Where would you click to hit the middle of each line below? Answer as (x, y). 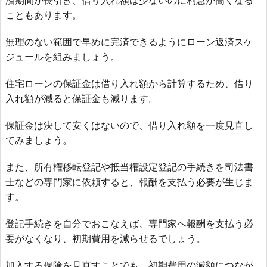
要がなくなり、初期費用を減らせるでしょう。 (105, 238)
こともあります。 (44, 15)
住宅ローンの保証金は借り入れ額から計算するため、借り (129, 83)
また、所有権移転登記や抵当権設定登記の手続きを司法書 (129, 167)
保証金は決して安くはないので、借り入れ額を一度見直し (129, 125)
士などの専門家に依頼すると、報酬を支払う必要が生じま (129, 182)
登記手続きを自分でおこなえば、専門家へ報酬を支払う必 (129, 223)
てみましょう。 (39, 140)
